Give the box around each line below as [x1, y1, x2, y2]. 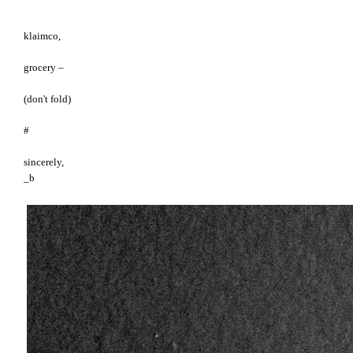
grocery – [24, 62, 64, 74]
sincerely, [24, 157, 64, 169]
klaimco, [24, 31, 61, 43]
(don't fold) [24, 94, 71, 106]
